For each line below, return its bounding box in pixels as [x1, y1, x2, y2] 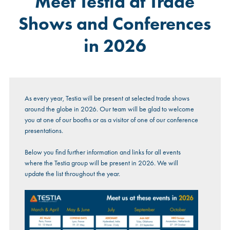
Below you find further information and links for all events [24, 147, 181, 157]
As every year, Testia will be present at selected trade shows [24, 93, 189, 103]
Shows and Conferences [18, 12, 212, 36]
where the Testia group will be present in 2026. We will [24, 158, 178, 168]
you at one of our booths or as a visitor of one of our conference [24, 115, 198, 125]
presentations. [24, 126, 63, 136]
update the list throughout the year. [24, 169, 120, 179]
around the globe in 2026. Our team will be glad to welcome [24, 104, 194, 114]
